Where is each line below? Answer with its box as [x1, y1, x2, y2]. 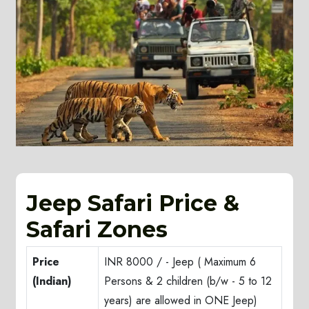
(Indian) [32, 273, 72, 290]
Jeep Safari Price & [26, 190, 240, 217]
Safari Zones [26, 216, 168, 243]
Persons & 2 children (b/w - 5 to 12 [104, 273, 272, 290]
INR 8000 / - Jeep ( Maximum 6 [104, 254, 257, 270]
